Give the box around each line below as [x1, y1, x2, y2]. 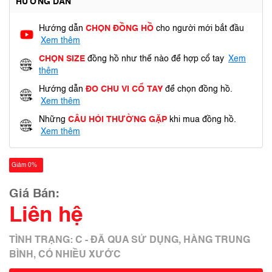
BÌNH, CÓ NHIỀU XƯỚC [9, 250, 121, 260]
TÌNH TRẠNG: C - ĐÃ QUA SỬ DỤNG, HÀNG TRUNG [9, 236, 250, 245]
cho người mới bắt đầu [156, 24, 244, 33]
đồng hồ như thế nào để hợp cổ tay [85, 55, 226, 63]
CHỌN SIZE [39, 55, 85, 63]
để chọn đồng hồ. [163, 85, 233, 93]
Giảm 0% [12, 162, 37, 168]
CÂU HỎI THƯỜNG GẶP [68, 115, 167, 124]
